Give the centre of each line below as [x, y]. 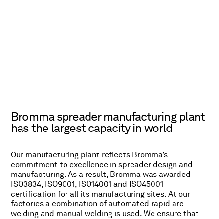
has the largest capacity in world [91, 128]
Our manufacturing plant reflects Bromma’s [89, 155]
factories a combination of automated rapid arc [98, 204]
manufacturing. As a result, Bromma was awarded [102, 174]
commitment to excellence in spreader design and [102, 164]
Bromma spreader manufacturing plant [108, 117]
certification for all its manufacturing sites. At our [101, 194]
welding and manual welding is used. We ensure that [105, 213]
